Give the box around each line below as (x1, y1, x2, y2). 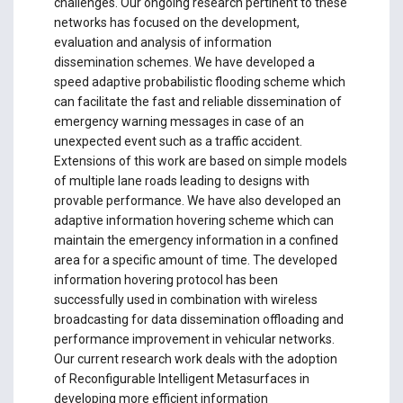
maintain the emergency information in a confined (53, 232, 338, 247)
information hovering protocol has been (53, 272, 278, 287)
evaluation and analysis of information (53, 34, 272, 49)
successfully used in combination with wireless (53, 291, 318, 307)
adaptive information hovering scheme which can (53, 212, 334, 228)
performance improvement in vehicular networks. (53, 331, 335, 346)
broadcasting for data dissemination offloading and (53, 311, 344, 327)
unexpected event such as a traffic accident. (53, 133, 302, 148)
